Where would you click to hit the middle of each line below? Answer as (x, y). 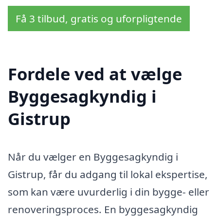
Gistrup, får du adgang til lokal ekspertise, (108, 174)
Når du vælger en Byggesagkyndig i (93, 157)
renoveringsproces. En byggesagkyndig (103, 209)
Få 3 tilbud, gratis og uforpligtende (99, 19)
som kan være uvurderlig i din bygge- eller (109, 192)
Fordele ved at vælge (95, 74)
